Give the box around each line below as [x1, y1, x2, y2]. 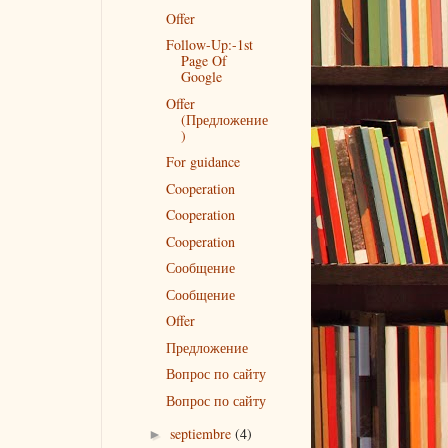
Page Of [180, 51, 227, 70]
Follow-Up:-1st [165, 35, 253, 54]
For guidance [165, 152, 240, 171]
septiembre [169, 424, 235, 443]
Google [180, 67, 222, 86]
